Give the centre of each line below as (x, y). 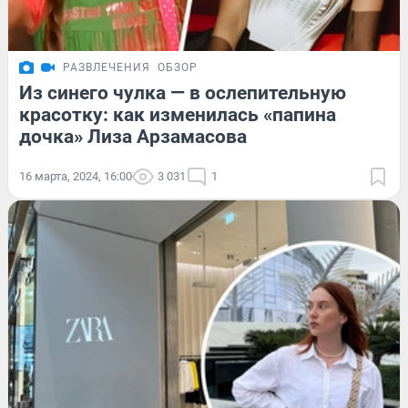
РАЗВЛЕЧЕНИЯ (107, 67)
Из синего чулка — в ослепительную (183, 92)
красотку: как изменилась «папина (178, 114)
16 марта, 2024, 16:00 (76, 176)
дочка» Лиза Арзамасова (133, 136)
